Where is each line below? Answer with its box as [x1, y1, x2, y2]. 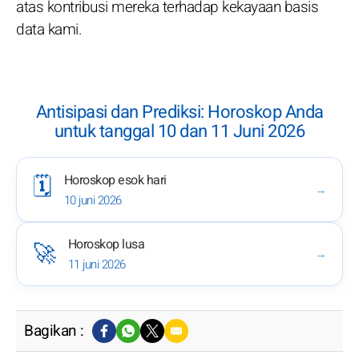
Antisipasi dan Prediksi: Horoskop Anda [35, 99, 324, 126]
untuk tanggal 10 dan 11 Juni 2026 [54, 119, 305, 145]
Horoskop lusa [67, 235, 144, 255]
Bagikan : [24, 320, 84, 343]
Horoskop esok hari [63, 170, 167, 190]
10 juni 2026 [63, 191, 122, 209]
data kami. [16, 18, 82, 42]
